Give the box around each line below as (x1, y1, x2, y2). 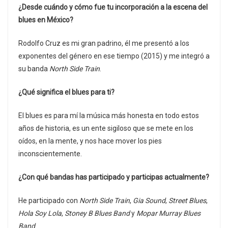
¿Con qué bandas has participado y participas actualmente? (18, 173, 209, 182)
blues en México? (18, 16, 73, 24)
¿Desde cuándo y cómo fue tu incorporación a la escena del (18, 3, 208, 12)
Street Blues (168, 196, 206, 205)
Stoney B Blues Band (65, 209, 130, 218)
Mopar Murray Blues (136, 209, 201, 218)
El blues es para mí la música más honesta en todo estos (18, 111, 199, 120)
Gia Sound (133, 196, 165, 205)
